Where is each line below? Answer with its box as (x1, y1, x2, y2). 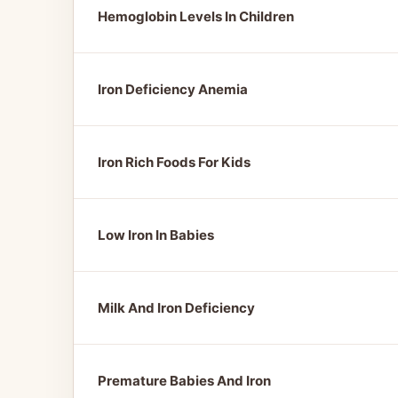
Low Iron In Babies (98, 227, 214, 243)
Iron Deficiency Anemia (98, 81, 248, 98)
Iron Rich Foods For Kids (98, 154, 251, 171)
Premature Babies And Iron (98, 372, 271, 389)
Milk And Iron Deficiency (98, 299, 255, 316)
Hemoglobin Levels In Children (98, 8, 294, 25)
